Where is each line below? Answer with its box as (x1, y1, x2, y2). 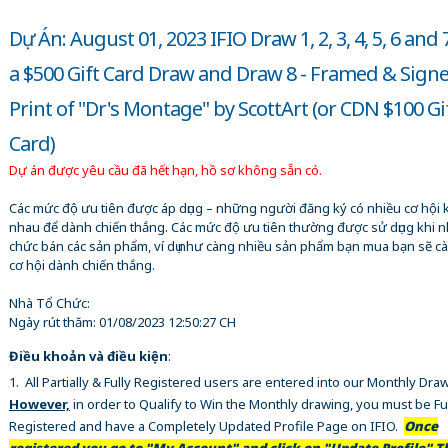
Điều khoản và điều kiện (9, 346, 168, 365)
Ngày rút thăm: (9, 312, 99, 331)
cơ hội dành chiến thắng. (9, 255, 155, 274)
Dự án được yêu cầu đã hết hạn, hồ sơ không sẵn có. (9, 160, 322, 179)
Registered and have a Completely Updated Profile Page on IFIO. (9, 416, 404, 435)
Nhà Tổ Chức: (9, 293, 90, 312)
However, (9, 394, 70, 413)
